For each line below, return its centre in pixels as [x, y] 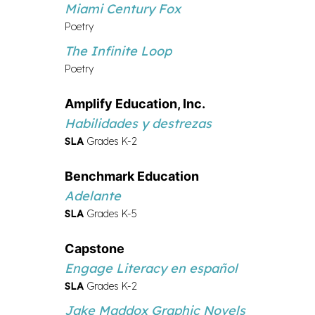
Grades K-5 [110, 213]
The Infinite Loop [118, 51]
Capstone [95, 248]
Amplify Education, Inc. [135, 103]
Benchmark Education [132, 176]
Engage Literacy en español [151, 268]
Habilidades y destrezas [138, 123]
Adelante [93, 195]
